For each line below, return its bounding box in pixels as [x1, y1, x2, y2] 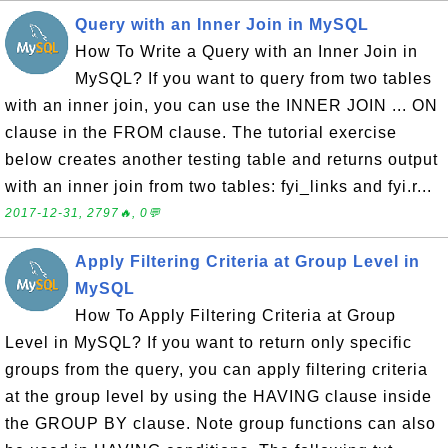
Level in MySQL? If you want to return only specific [5, 334, 412, 351]
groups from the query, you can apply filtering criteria [5, 361, 428, 378]
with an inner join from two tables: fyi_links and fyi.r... [5, 178, 432, 195]
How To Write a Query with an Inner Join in [75, 43, 418, 60]
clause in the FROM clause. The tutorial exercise [5, 124, 397, 141]
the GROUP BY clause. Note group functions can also [5, 415, 436, 432]
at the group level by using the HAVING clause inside [5, 388, 432, 405]
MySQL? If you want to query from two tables [75, 70, 432, 87]
